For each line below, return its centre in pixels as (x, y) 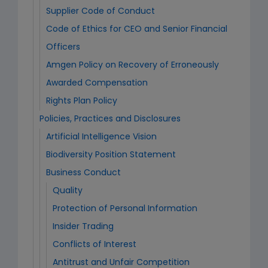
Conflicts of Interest (95, 245)
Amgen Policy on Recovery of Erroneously (133, 66)
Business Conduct (83, 173)
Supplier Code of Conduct (100, 12)
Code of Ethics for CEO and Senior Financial (137, 30)
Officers (63, 48)
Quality (68, 191)
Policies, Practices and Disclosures (110, 119)
